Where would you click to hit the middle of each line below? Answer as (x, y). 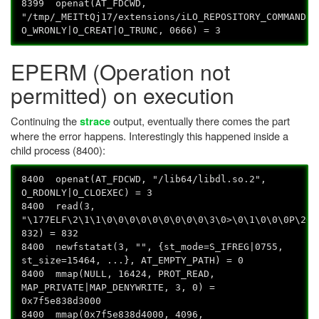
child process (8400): (58, 150)
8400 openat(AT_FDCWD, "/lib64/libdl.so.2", (144, 179)
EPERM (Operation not (120, 71)
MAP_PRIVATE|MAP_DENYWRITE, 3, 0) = (119, 287)
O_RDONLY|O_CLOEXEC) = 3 (87, 192)
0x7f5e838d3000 (62, 300)
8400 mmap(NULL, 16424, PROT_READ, (119, 273)
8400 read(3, (59, 206)
